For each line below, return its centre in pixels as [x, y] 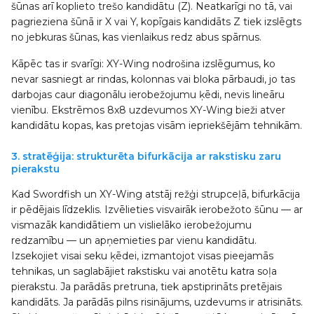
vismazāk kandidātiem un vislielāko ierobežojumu [131, 225]
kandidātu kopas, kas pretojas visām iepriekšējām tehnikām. [157, 125]
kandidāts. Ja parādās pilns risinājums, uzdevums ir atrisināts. [157, 302]
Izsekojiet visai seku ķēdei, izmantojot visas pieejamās [142, 256]
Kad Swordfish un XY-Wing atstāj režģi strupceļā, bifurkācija [156, 194]
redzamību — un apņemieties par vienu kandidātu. [134, 240]
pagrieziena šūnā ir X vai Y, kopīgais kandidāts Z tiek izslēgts [156, 22]
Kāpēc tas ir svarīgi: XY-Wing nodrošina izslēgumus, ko [143, 64]
